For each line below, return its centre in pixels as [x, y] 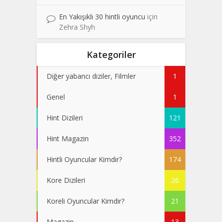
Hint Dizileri [65, 117]
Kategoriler [111, 54]
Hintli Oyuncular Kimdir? [84, 159]
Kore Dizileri [66, 180]
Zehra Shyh [77, 27]
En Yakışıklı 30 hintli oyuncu [102, 16]
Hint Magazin [68, 138]
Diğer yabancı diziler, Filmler [91, 76]
